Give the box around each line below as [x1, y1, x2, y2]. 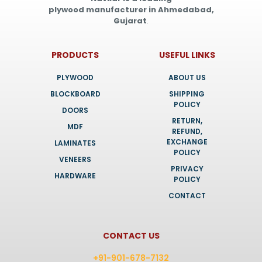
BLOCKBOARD [50, 88, 101, 99]
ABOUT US [168, 72, 206, 82]
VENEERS [59, 154, 91, 164]
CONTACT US [102, 229, 160, 242]
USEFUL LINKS [158, 49, 215, 61]
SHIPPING [169, 88, 205, 99]
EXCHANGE [166, 136, 208, 147]
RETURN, [171, 115, 202, 126]
